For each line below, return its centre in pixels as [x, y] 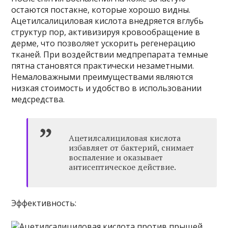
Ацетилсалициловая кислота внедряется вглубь [108, 21]
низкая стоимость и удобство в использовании [107, 88]
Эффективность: [44, 203]
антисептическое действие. [123, 167]
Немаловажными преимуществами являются [102, 77]
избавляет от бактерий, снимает [132, 148]
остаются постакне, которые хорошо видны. [101, 10]
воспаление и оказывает [116, 158]
